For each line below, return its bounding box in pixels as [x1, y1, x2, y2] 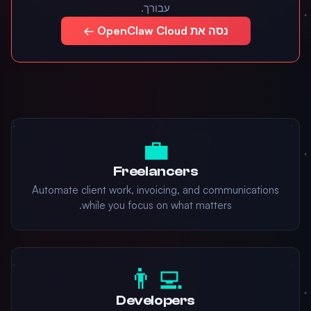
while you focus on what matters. [82, 199, 232, 212]
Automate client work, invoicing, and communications [32, 183, 279, 196]
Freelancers [112, 163, 199, 179]
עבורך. [141, 1, 170, 15]
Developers [116, 292, 195, 308]
